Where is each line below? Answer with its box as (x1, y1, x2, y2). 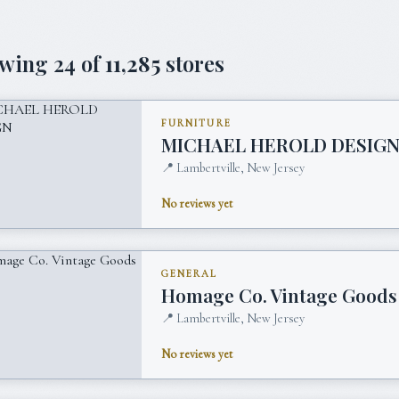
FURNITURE (161, 118, 232, 130)
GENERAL (161, 268, 218, 281)
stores (160, 49, 224, 78)
